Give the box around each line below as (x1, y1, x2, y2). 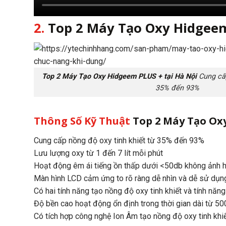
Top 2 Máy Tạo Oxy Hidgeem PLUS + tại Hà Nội (42, 72, 197, 81)
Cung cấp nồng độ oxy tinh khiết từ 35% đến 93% (34, 135, 204, 145)
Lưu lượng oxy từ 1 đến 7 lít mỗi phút (34, 148, 163, 158)
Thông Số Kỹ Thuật (34, 114, 133, 128)
